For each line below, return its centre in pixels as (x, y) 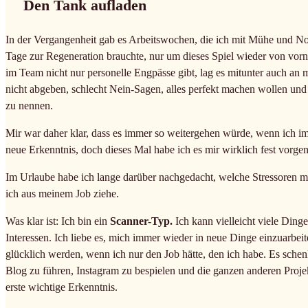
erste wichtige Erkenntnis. (62, 287)
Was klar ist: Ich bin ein (56, 221)
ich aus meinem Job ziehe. (62, 193)
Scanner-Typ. (140, 221)
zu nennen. (29, 105)
